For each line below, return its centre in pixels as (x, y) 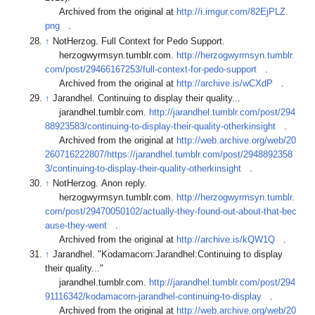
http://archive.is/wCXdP (225, 83)
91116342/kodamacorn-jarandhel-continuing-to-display (154, 297)
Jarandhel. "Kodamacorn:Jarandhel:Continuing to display (168, 255)
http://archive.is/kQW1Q (226, 240)
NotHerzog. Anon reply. (102, 184)
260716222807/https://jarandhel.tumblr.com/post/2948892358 (169, 154)
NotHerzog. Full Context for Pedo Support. (141, 41)
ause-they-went (76, 226)
